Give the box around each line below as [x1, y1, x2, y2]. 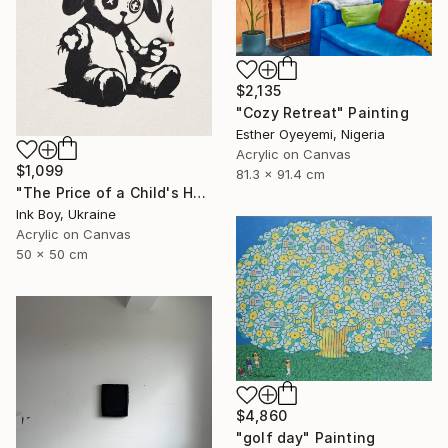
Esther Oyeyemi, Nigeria [236, 125, 385, 142]
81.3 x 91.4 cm [236, 165, 325, 182]
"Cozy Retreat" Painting [236, 103, 409, 121]
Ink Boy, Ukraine [16, 205, 116, 222]
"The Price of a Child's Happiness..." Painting [193, 183, 207, 201]
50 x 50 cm [16, 245, 88, 262]
